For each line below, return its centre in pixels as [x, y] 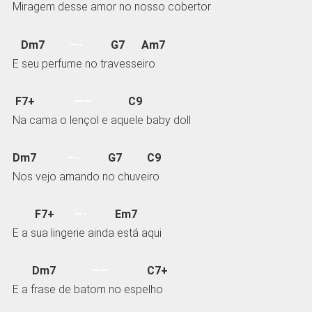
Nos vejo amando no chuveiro [86, 176]
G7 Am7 [128, 45]
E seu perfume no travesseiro [84, 63]
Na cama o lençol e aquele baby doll [101, 120]
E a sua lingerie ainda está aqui [87, 233]
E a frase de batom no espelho [87, 290]
